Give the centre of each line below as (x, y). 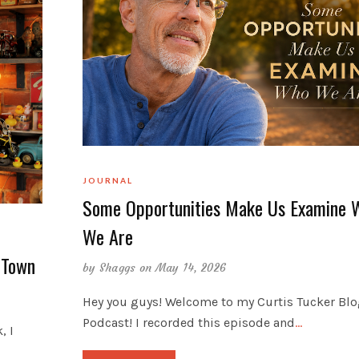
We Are (107, 236)
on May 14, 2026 (183, 267)
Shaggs (117, 267)
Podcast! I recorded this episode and (188, 322)
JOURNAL (107, 180)
